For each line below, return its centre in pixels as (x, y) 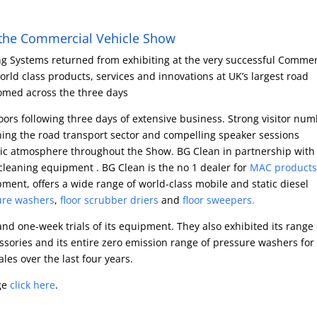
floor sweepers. (218, 200)
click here (32, 284)
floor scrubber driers (109, 200)
